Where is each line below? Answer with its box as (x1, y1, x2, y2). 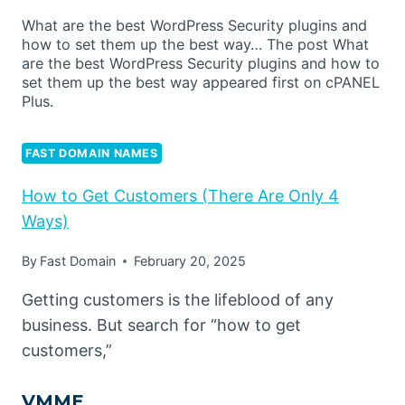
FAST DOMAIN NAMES (25, 146, 158, 161)
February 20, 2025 (134, 253, 247, 269)
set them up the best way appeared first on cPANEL (22, 73, 380, 92)
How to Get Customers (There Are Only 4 (22, 186, 339, 206)
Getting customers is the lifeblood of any (22, 290, 334, 310)
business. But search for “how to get (22, 316, 301, 335)
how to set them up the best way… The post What (22, 35, 369, 54)
